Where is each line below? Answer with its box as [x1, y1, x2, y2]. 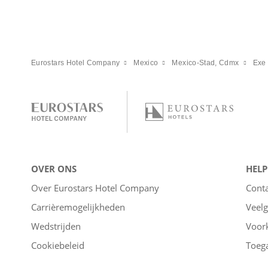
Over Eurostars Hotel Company [31, 181, 159, 194]
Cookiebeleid [31, 239, 84, 251]
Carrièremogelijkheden [31, 200, 125, 213]
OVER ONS [31, 162, 77, 175]
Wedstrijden [31, 220, 81, 232]
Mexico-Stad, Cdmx [172, 58, 239, 67]
